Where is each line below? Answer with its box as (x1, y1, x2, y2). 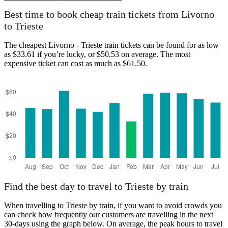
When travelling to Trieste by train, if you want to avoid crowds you (4, 201, 222, 210)
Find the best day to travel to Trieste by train (4, 181, 188, 192)
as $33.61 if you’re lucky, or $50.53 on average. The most (4, 49, 190, 59)
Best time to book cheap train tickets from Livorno (4, 9, 214, 20)
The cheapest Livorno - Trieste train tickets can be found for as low (4, 40, 219, 49)
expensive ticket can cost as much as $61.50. (4, 59, 147, 68)
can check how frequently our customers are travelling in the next (4, 210, 213, 219)
